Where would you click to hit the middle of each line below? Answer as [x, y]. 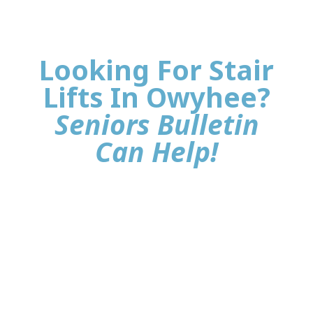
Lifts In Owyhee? [156, 96]
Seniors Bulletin [156, 124]
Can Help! [156, 151]
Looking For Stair [156, 69]
